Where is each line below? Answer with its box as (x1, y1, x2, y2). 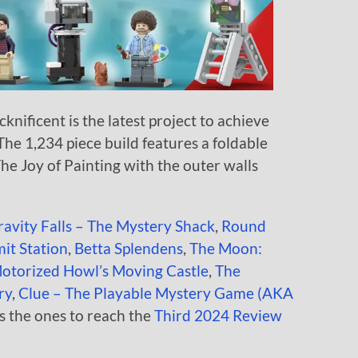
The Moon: (189, 238, 262, 257)
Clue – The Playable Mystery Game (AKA (18, 283, 293, 302)
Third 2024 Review (154, 305, 282, 324)
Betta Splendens (74, 238, 183, 257)
